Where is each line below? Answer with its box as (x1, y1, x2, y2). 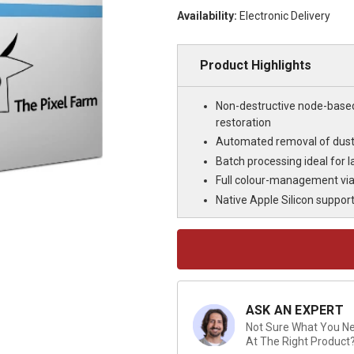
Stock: (176, 246, 206, 258)
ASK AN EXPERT (245, 302, 344, 318)
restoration (215, 115, 271, 129)
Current (176, 231, 209, 243)
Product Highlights (199, 57, 311, 73)
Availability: (176, 9, 237, 22)
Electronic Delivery (239, 9, 330, 22)
